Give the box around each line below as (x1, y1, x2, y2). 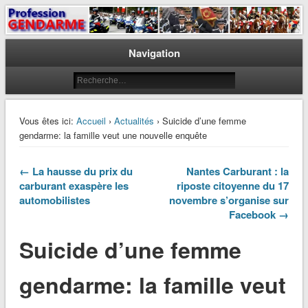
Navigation (128, 45, 180, 61)
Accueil (76, 114, 106, 128)
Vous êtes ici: (19, 114, 74, 128)
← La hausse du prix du (19, 164, 133, 179)
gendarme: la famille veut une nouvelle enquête (19, 129, 207, 142)
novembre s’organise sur (169, 192, 289, 208)
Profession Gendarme (5, 14, 208, 42)
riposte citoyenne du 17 (177, 178, 289, 194)
